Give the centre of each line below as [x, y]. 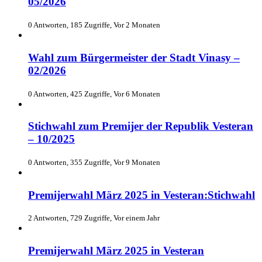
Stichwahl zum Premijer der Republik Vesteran [141, 126]
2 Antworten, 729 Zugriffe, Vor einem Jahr [94, 218]
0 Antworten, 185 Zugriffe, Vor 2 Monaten [94, 25]
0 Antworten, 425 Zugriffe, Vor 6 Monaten [94, 94]
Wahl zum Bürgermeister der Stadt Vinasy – [134, 57]
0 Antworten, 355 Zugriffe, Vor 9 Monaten [94, 162]
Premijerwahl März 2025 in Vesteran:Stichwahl [142, 195]
